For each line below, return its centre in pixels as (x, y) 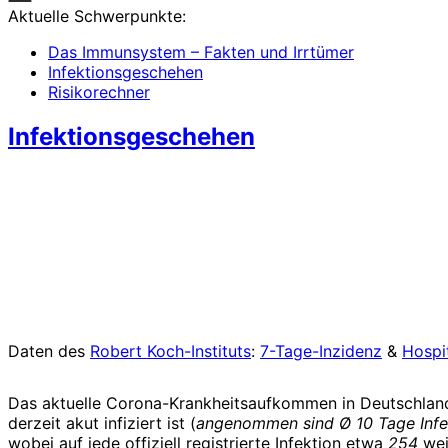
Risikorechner (99, 92)
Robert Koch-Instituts (170, 350)
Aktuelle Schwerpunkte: (97, 16)
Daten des (49, 350)
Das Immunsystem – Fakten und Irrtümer (201, 52)
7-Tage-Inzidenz (321, 350)
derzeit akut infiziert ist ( (102, 422)
